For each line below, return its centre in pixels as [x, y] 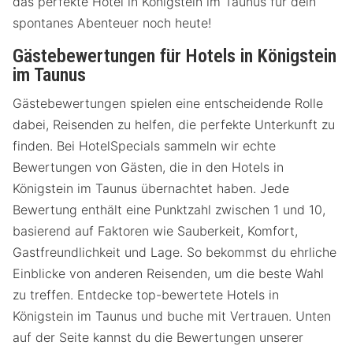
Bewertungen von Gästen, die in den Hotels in [148, 167]
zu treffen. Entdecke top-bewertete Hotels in [146, 295]
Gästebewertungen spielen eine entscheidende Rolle [168, 104]
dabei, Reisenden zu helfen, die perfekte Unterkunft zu [174, 125]
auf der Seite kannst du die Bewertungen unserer [158, 338]
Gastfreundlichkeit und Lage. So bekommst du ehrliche [175, 253]
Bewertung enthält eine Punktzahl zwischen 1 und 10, [169, 210]
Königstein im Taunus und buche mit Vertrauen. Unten [172, 316]
